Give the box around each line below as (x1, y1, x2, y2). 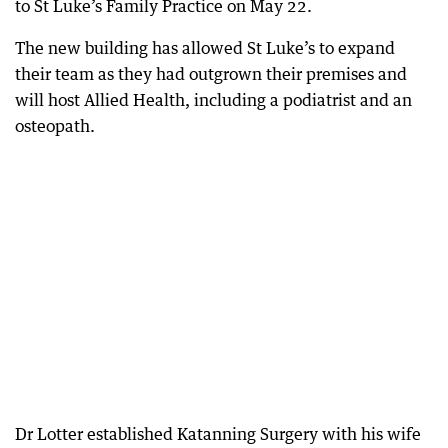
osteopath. (15, 116, 95, 136)
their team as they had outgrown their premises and (15, 64, 407, 84)
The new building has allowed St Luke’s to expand (15, 38, 395, 58)
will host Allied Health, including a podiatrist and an (15, 90, 412, 110)
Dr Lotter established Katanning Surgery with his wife (15, 424, 421, 444)
